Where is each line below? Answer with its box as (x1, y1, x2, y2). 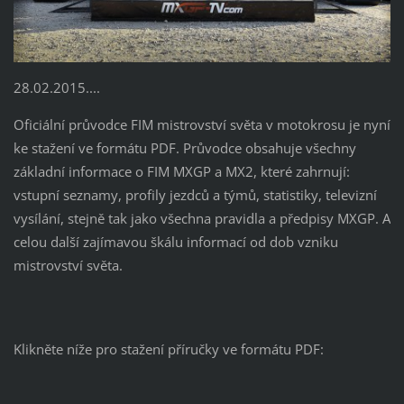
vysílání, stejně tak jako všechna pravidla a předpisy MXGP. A (13, 209, 390, 228)
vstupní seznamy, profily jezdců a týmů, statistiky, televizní (13, 186, 377, 205)
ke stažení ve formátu (13, 139, 151, 158)
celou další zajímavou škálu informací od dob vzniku (13, 233, 338, 252)
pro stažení (95, 340, 164, 359)
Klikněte (13, 340, 63, 359)
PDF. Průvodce (150, 139, 245, 158)
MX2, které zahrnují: (225, 162, 350, 181)
